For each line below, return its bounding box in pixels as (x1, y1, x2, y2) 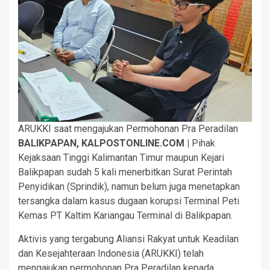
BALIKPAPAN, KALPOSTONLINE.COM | (18, 137, 192, 149)
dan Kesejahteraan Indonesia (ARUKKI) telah (18, 248, 204, 260)
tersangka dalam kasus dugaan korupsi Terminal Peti (18, 195, 239, 207)
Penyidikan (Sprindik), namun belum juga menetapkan (18, 181, 240, 193)
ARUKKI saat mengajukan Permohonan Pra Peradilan (18, 123, 238, 135)
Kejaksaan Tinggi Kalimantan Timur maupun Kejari (18, 152, 224, 164)
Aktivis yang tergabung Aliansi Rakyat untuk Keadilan (18, 233, 239, 245)
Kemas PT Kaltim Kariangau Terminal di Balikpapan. (18, 210, 233, 222)
